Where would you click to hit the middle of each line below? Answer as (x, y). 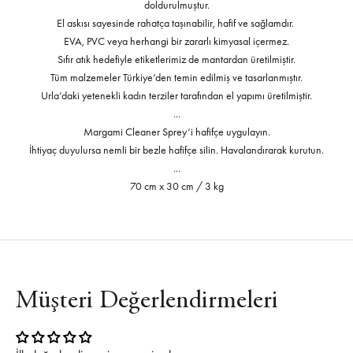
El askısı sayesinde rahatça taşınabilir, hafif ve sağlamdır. (176, 23)
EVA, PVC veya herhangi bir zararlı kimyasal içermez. (176, 41)
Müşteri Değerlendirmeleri (147, 302)
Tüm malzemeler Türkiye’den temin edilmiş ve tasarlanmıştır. (176, 78)
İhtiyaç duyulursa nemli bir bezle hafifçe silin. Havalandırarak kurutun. (176, 150)
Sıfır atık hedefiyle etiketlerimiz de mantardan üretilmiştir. (176, 59)
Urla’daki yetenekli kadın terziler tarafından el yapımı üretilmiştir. (176, 96)
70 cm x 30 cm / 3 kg (176, 186)
